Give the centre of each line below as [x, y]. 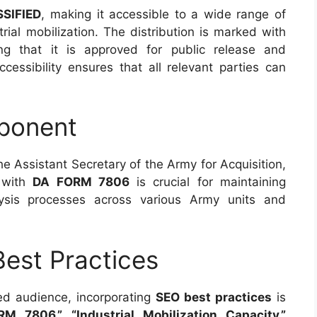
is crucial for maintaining [208, 182]
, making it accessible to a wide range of [164, 14]
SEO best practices [214, 297]
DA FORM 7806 [81, 182]
